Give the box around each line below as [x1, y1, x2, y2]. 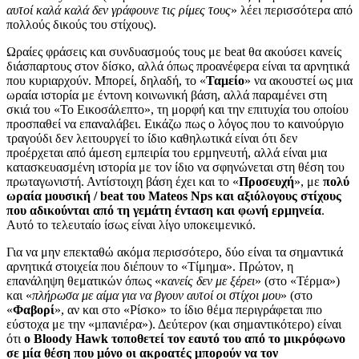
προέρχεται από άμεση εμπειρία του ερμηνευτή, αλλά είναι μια [6, 145, 327, 159]
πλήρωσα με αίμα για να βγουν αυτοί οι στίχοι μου [32, 288, 280, 302]
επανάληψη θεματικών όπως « [6, 273, 161, 288]
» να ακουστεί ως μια [244, 73, 353, 87]
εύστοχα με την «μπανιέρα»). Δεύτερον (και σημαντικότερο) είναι [6, 317, 341, 331]
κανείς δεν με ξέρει [161, 273, 255, 288]
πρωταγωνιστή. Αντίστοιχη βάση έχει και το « [6, 174, 239, 188]
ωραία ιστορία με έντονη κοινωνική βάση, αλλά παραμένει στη [6, 87, 327, 102]
